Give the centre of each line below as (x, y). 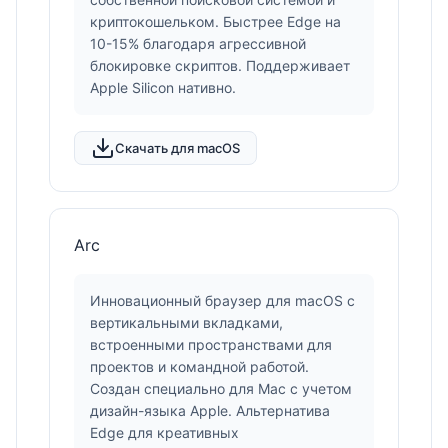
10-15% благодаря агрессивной (198, 43)
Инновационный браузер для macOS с (222, 300)
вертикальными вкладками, (186, 322)
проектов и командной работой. (199, 366)
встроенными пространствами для (211, 344)
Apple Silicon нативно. (163, 87)
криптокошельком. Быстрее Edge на (215, 21)
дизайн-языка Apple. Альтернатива (210, 410)
